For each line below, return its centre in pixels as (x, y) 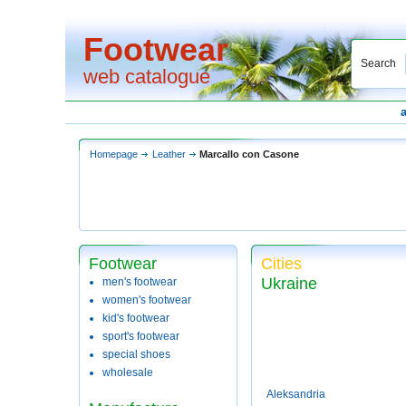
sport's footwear (141, 336)
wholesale (128, 372)
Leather (169, 154)
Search (378, 63)
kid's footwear (136, 318)
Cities (281, 264)
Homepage (114, 154)
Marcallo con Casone (249, 154)
